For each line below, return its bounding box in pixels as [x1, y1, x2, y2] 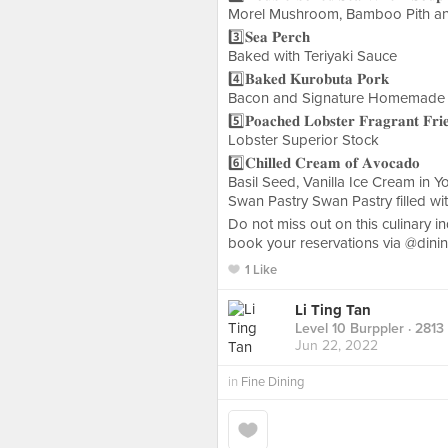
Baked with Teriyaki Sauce [228, 47, 397, 65]
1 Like [245, 262, 277, 278]
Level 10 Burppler [295, 320, 404, 338]
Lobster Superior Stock [228, 131, 379, 149]
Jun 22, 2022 [295, 337, 378, 355]
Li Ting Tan [295, 301, 371, 320]
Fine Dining [241, 374, 304, 390]
